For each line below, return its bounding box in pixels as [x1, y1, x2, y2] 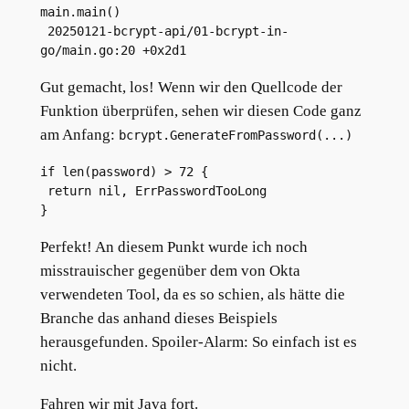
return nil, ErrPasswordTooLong [47, 183, 267, 198]
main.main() [39, 5, 121, 20]
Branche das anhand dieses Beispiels [39, 309, 278, 327]
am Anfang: [39, 126, 119, 144]
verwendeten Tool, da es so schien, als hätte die [39, 285, 345, 303]
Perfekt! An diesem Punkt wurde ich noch [39, 237, 308, 256]
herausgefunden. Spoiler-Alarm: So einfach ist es [39, 332, 357, 351]
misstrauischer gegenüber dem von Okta [39, 261, 300, 279]
